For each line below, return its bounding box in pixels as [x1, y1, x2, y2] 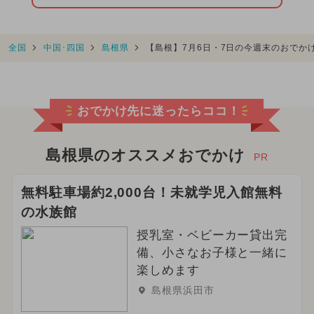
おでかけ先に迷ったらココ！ [76, 104, 241, 118]
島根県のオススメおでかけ [46, 147, 245, 165]
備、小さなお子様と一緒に [136, 246, 288, 259]
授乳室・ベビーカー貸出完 [136, 228, 288, 242]
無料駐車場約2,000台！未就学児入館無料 [20, 185, 282, 200]
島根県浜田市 [151, 284, 214, 296]
